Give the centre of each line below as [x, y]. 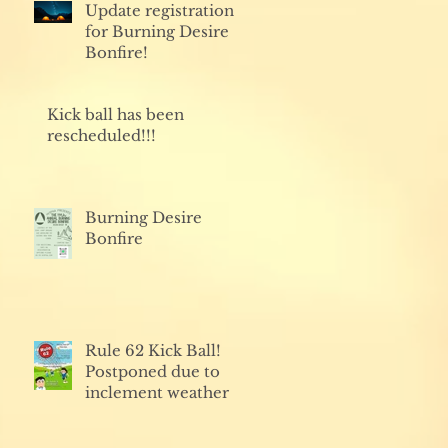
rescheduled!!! [101, 135]
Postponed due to [152, 371]
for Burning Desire [157, 31]
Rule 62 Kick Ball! [153, 350]
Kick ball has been [115, 114]
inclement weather [157, 392]
